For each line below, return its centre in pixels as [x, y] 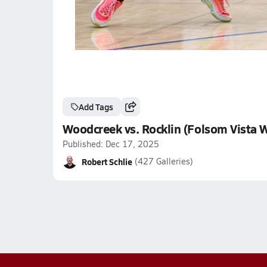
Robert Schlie [107, 162]
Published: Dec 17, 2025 [111, 144]
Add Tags [96, 107]
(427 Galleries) [164, 161]
